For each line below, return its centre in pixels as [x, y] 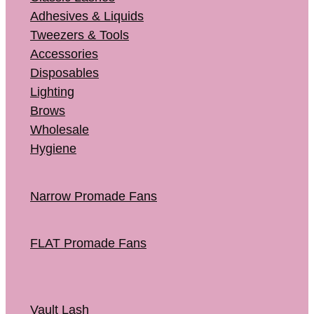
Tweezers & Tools [80, 35]
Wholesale [60, 130]
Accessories [64, 54]
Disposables [64, 73]
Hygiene [53, 149]
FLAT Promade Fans [88, 244]
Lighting [52, 92]
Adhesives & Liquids [87, 16]
